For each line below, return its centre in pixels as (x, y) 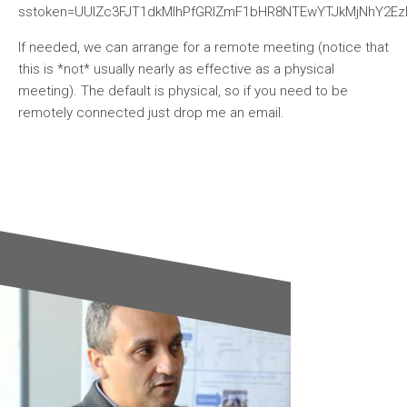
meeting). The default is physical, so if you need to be (183, 91)
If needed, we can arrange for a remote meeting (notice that (203, 47)
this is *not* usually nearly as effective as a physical (176, 69)
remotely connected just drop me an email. (151, 113)
